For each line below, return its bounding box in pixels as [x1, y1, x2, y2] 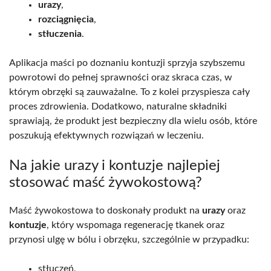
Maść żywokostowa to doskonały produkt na [9, 205, 202, 215]
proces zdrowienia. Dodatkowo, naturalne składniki [9, 101, 227, 111]
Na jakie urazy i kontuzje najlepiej [9, 158, 220, 173]
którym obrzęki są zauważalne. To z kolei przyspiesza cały [9, 87, 250, 97]
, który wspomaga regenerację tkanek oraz [47, 220, 224, 230]
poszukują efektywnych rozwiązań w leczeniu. [9, 130, 204, 140]
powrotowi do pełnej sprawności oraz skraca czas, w [9, 72, 232, 82]
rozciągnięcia [38, 14, 94, 24]
